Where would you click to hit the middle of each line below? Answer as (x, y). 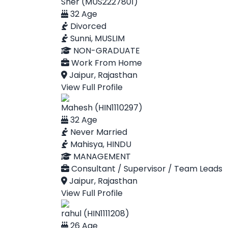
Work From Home (106, 63)
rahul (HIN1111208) (95, 213)
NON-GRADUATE (106, 51)
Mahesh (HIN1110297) (102, 108)
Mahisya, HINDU (100, 144)
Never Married (98, 132)
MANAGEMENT (101, 156)
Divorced (87, 26)
